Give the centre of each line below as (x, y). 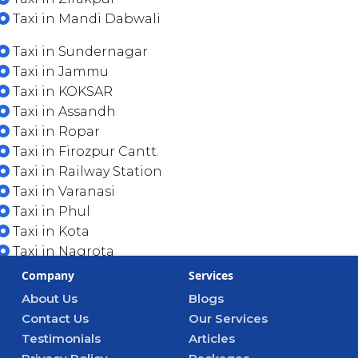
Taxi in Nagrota (62, 251)
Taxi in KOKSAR (61, 91)
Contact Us (55, 318)
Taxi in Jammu (59, 72)
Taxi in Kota (50, 231)
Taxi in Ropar (55, 131)
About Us (50, 298)
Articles (212, 338)
